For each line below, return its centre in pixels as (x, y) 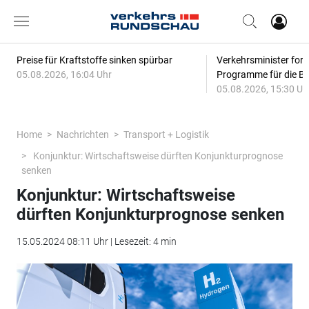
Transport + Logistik (166, 134)
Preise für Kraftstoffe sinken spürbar (94, 60)
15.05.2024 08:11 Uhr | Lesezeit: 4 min (96, 241)
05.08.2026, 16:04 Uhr (64, 74)
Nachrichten (82, 134)
